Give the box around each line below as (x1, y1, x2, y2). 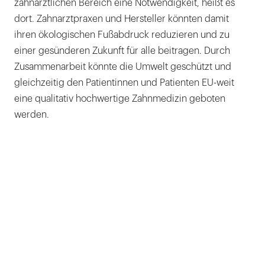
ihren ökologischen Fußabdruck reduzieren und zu (14, 30, 230, 40)
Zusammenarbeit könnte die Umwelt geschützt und (14, 62, 231, 72)
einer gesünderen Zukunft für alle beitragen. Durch (14, 46, 230, 56)
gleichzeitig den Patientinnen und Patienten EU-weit (14, 77, 234, 88)
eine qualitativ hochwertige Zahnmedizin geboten (14, 93, 225, 104)
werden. (14, 109, 49, 119)
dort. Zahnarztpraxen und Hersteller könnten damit (14, 14, 229, 24)
